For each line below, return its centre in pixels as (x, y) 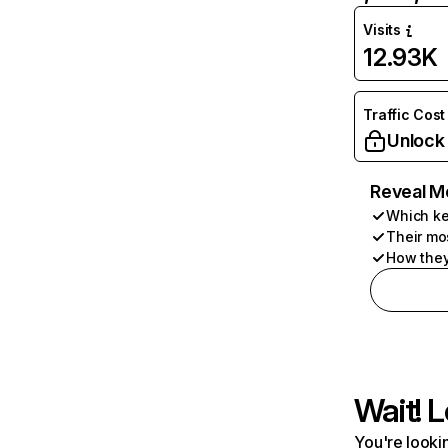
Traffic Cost (404, 114)
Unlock (416, 140)
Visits (382, 29)
